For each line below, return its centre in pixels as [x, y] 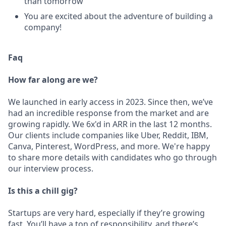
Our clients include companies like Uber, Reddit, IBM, [108, 135]
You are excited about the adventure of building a [119, 16]
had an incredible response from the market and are [108, 113]
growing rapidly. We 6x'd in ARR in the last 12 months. [110, 124]
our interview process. [51, 168]
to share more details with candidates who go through [112, 157]
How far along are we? [53, 80]
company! [43, 27]
